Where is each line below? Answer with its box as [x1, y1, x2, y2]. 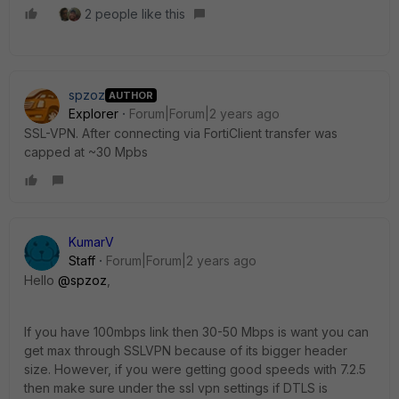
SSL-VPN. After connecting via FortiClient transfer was [24, 126, 338, 141]
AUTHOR [109, 88, 153, 102]
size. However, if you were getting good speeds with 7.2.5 [24, 362, 366, 377]
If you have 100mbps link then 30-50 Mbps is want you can [24, 324, 369, 339]
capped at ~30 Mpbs [24, 144, 148, 159]
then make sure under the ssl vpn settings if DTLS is [24, 380, 328, 395]
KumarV [69, 234, 114, 249]
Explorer [69, 106, 118, 121]
